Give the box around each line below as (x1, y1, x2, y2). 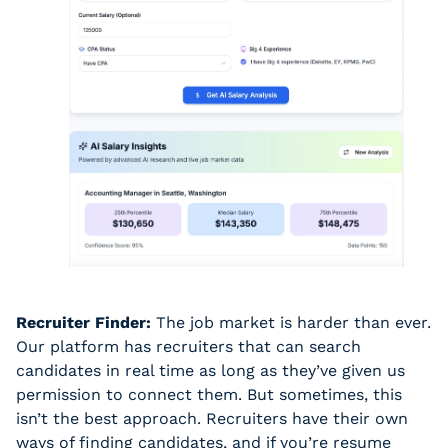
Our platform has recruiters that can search (16, 337, 361, 357)
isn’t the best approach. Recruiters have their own (16, 409, 408, 429)
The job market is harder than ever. (151, 313, 431, 333)
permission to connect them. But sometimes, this (16, 385, 402, 405)
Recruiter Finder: (16, 313, 151, 333)
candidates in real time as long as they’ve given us (16, 361, 405, 381)
